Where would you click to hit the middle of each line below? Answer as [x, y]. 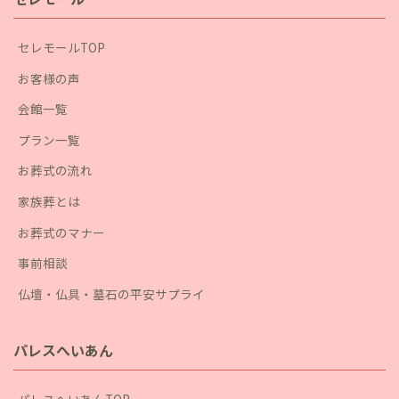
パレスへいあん [63, 350]
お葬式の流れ [55, 171]
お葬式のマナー [61, 232]
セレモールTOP [61, 48]
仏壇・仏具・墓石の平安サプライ [111, 293]
